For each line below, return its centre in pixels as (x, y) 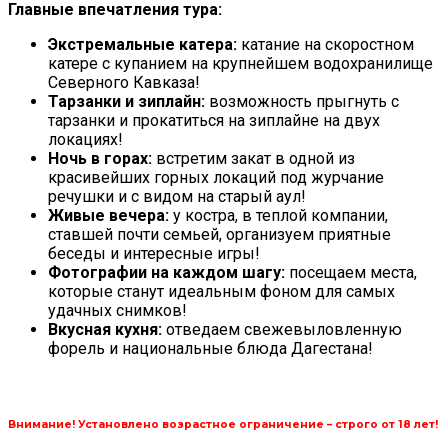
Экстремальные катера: (142, 45)
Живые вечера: (108, 216)
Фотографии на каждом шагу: (166, 273)
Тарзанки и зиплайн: (126, 102)
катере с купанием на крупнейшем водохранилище (240, 64)
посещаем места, (351, 273)
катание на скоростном (325, 45)
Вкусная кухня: (105, 330)
